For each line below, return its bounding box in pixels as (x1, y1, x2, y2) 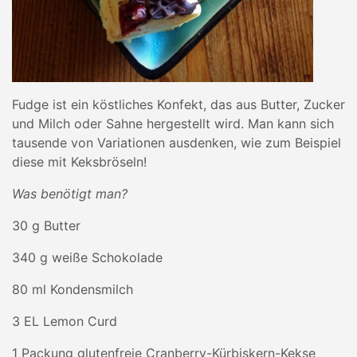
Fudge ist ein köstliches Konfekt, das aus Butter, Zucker (12, 96, 345, 112)
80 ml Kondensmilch (12, 281, 133, 297)
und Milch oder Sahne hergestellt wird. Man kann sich (12, 116, 334, 131)
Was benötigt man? (12, 186, 127, 202)
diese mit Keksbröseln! (12, 154, 147, 170)
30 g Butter (12, 218, 80, 233)
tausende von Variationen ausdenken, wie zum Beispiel (12, 135, 341, 151)
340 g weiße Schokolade (12, 249, 163, 265)
